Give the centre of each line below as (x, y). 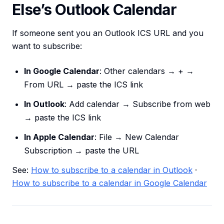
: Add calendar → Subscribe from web (137, 104)
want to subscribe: (47, 46)
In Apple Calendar (59, 137)
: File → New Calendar (137, 137)
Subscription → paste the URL (81, 151)
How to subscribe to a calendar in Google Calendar (109, 183)
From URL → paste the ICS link (83, 85)
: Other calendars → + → (147, 71)
